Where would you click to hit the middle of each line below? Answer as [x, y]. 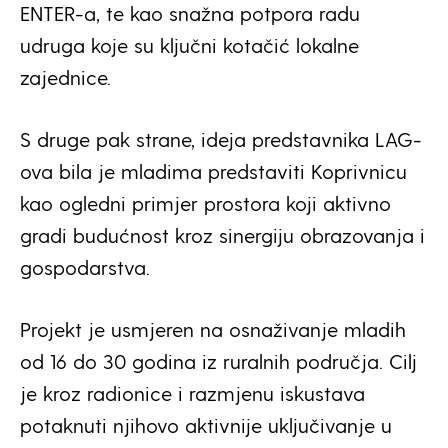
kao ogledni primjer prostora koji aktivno [205, 202]
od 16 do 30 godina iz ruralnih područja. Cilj [218, 360]
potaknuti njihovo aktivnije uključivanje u [206, 424]
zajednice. [65, 76]
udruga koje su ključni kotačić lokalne [189, 44]
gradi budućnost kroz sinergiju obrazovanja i [222, 234]
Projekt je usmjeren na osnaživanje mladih [213, 328]
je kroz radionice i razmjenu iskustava [192, 392]
